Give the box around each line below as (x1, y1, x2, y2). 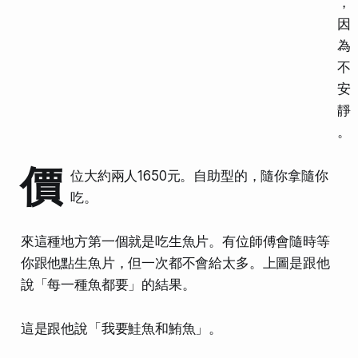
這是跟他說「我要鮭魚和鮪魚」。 (20, 320, 223, 336)
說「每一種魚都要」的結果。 (20, 276, 196, 292)
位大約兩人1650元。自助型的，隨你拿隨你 (70, 167, 328, 184)
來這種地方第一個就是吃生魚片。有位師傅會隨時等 (20, 233, 330, 249)
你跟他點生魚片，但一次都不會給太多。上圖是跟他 (20, 254, 330, 271)
